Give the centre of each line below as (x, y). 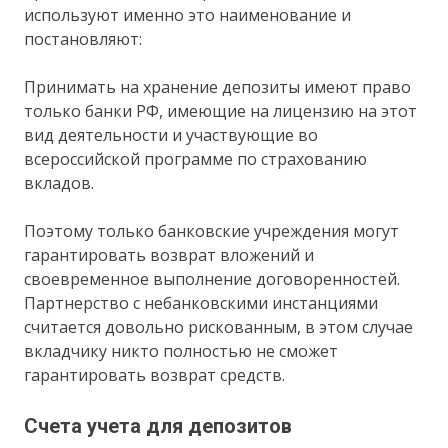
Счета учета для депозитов (158, 425)
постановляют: (83, 38)
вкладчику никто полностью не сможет (181, 350)
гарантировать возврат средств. (155, 374)
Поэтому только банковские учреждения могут (212, 230)
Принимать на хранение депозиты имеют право (218, 86)
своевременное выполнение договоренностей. (212, 278)
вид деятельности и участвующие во (171, 134)
